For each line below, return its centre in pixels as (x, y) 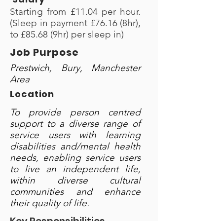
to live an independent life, (75, 169)
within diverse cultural (75, 180)
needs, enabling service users (75, 158)
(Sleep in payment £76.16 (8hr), (75, 23)
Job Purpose (44, 52)
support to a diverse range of (75, 124)
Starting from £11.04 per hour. (75, 12)
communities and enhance (75, 192)
